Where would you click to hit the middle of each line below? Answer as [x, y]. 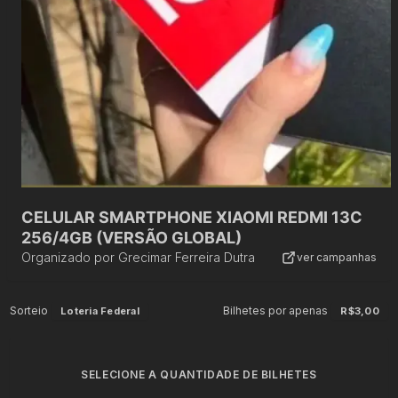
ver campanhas [337, 257]
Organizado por [68, 257]
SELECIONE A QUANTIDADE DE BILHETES [199, 374]
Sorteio [29, 310]
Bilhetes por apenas [276, 310]
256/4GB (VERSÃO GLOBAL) [131, 238]
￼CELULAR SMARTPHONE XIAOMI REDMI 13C [192, 217]
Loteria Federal [100, 311]
